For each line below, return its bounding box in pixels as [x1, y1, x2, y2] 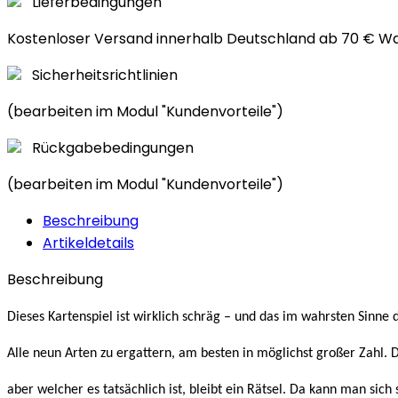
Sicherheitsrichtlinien [32, 65, 178, 86]
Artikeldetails [43, 233, 134, 254]
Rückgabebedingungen [32, 138, 194, 159]
